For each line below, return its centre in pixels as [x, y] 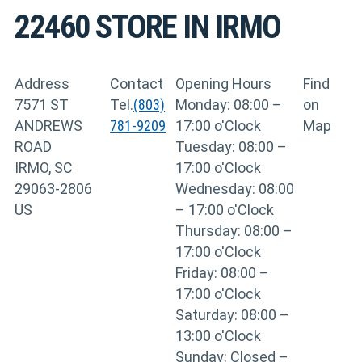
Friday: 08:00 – [223, 272]
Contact [137, 83]
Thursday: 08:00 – [234, 230]
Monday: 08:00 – [229, 104]
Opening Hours [224, 83]
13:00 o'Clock [219, 335]
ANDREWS [48, 125]
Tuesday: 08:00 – [232, 146]
